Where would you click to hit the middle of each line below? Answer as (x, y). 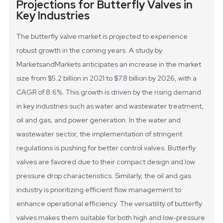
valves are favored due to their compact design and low (106, 162)
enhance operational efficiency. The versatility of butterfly (110, 204)
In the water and (155, 120)
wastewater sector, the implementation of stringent (100, 134)
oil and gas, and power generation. (72, 120)
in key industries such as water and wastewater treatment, (110, 106)
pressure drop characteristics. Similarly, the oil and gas (104, 176)
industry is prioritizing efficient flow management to (99, 190)
